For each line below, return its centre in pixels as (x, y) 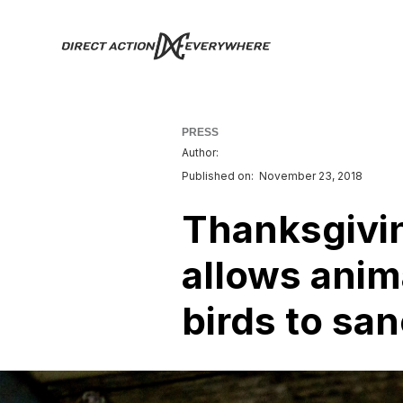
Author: (200, 152)
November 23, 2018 (311, 176)
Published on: (218, 176)
